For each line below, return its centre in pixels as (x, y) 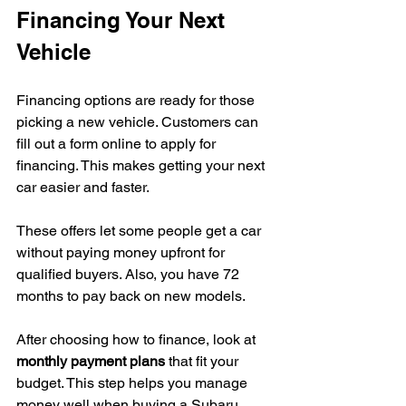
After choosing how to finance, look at (138, 339)
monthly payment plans (91, 361)
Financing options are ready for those (137, 100)
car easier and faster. (83, 187)
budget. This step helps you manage (134, 382)
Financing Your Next (124, 19)
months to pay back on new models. (131, 295)
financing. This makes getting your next (142, 165)
